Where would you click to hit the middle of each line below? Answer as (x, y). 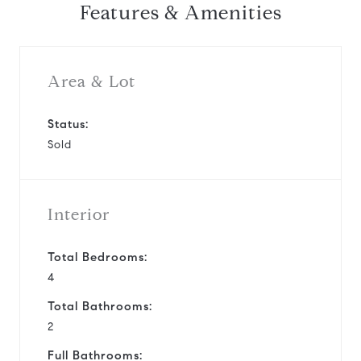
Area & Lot (91, 81)
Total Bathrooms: (100, 306)
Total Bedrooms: (98, 257)
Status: (68, 124)
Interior (79, 214)
